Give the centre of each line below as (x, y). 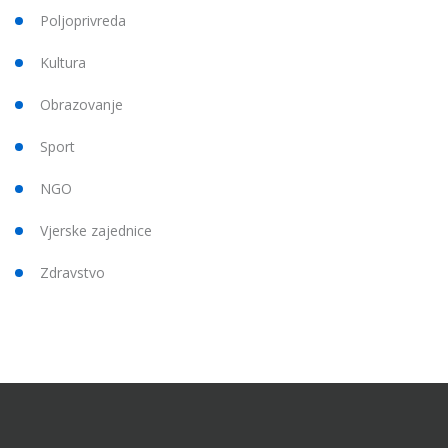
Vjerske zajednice (96, 231)
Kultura (63, 63)
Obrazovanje (81, 105)
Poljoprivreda (83, 21)
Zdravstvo (72, 273)
